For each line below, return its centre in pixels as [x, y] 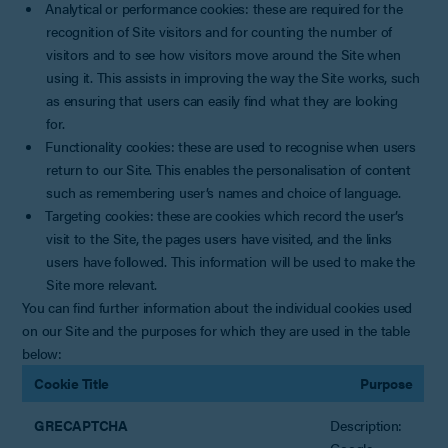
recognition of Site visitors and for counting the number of [219, 30]
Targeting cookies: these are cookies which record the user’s [224, 214]
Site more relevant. [102, 283]
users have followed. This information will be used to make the [231, 260]
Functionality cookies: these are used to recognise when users [230, 145]
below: [42, 352]
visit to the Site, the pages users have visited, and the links [219, 237]
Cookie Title [72, 382]
